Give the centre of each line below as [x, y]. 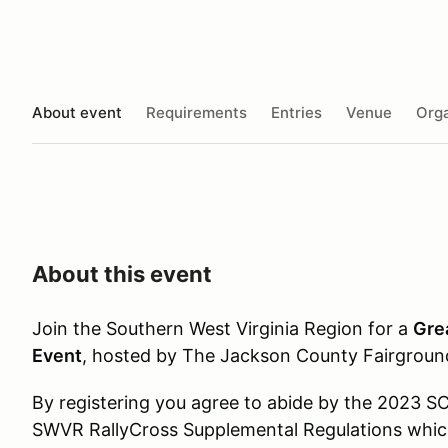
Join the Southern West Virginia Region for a [222, 328]
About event [77, 112]
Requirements [196, 112]
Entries [296, 112]
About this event [122, 274]
